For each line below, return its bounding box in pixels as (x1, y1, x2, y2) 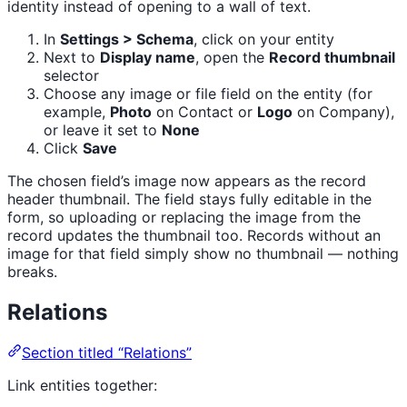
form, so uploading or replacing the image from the (7, 207, 361, 226)
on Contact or (152, 102, 257, 121)
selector (44, 65, 99, 84)
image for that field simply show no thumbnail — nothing (7, 243, 399, 263)
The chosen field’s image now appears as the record (7, 171, 366, 190)
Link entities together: (7, 375, 157, 394)
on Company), (293, 102, 394, 121)
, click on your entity (194, 29, 334, 48)
